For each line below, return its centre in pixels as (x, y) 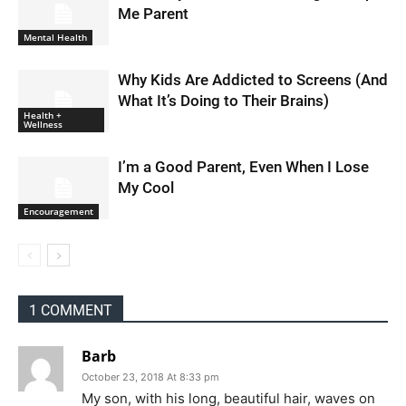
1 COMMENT (71, 310)
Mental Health (55, 37)
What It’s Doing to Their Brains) (223, 100)
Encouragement (58, 211)
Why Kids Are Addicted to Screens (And (253, 79)
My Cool (146, 187)
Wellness (43, 124)
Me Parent (153, 13)
